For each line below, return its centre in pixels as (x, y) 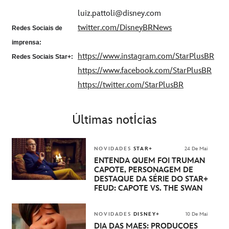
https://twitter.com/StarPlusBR (131, 85)
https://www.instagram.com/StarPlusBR (146, 56)
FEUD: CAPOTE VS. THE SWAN (148, 189)
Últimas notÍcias (114, 120)
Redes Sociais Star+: (42, 56)
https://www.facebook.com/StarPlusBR (145, 71)
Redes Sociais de (37, 28)
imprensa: (27, 42)
